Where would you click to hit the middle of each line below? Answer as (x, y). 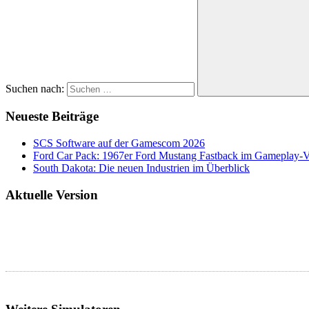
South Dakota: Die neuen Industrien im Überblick (141, 168)
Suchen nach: (35, 88)
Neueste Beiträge (52, 117)
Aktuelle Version (52, 195)
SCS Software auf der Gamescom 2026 (119, 143)
